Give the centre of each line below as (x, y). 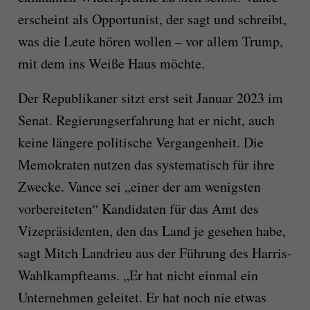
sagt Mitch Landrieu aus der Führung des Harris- (155, 253)
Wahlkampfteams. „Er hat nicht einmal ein (138, 275)
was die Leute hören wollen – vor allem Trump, (150, 41)
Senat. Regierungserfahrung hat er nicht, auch (146, 120)
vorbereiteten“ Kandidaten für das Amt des (138, 208)
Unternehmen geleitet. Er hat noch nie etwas (142, 297)
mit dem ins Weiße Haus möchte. (111, 63)
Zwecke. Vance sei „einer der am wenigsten (139, 186)
